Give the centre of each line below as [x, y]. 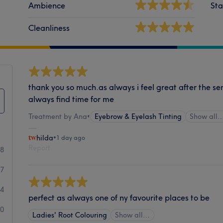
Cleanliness [49, 28]
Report [40, 148]
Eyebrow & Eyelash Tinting [138, 116]
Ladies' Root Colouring [70, 215]
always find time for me [71, 99]
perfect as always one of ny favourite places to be [119, 197]
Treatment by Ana [58, 116]
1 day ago [71, 137]
